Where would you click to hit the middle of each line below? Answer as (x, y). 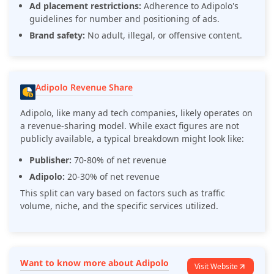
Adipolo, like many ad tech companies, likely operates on (136, 113)
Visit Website (216, 267)
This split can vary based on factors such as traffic (123, 193)
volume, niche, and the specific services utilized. (119, 206)
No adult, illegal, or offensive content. (165, 35)
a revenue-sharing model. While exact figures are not (130, 126)
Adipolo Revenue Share (84, 87)
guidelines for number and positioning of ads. (124, 19)
